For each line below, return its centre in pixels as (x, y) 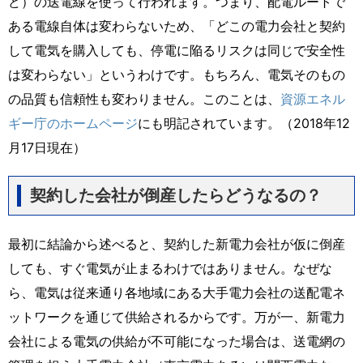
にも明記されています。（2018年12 (244, 123)
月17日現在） (47, 147)
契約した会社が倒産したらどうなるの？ (176, 195)
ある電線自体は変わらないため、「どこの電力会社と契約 (177, 26)
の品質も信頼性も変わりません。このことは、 (144, 98)
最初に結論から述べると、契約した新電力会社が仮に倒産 (177, 243)
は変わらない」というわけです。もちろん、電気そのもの (177, 74)
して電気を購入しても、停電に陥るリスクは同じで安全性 (177, 50)
